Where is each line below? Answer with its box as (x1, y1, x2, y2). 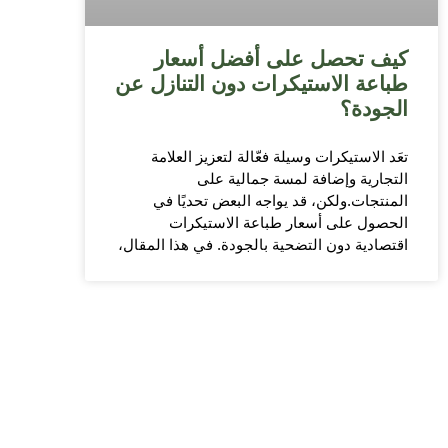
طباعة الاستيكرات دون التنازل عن (115, 71, 408, 95)
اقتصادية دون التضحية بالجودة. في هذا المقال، (118, 235, 408, 253)
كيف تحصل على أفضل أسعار (154, 46, 408, 70)
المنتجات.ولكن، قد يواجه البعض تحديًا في (153, 191, 408, 209)
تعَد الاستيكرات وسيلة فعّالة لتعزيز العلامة (151, 147, 408, 165)
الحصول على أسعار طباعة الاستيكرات (169, 213, 408, 231)
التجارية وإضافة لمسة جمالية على (197, 169, 408, 187)
